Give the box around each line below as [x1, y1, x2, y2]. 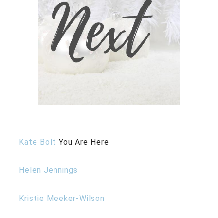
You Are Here [56, 137, 109, 146]
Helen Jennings [19, 165, 78, 175]
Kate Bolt [19, 137, 56, 146]
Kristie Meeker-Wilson [19, 193, 105, 203]
